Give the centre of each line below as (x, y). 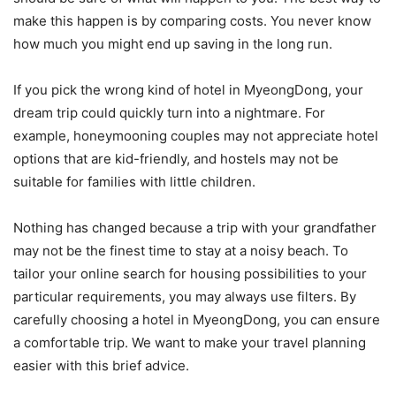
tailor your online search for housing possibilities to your (190, 274)
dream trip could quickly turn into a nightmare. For (169, 113)
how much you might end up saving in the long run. (173, 44)
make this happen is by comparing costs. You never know (192, 21)
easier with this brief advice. (101, 366)
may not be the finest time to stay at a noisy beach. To (181, 251)
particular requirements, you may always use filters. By (185, 297)
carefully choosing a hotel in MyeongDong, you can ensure (197, 320)
